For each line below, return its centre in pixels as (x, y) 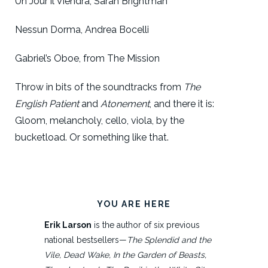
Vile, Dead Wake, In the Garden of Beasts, (125, 255)
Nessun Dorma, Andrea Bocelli (82, 30)
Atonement (125, 104)
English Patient (47, 104)
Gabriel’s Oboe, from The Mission (87, 58)
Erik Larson (68, 225)
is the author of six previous (146, 225)
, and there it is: (182, 104)
